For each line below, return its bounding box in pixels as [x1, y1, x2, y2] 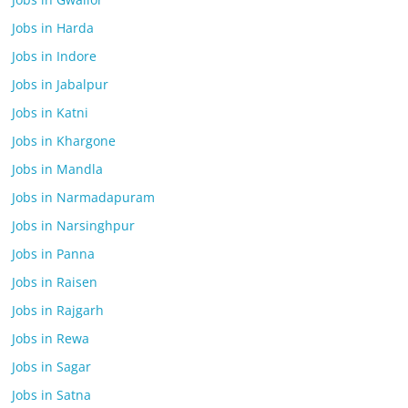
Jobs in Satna [12, 386, 92, 403]
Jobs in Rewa [12, 330, 90, 347]
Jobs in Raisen [12, 273, 98, 291]
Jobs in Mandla [12, 160, 104, 178]
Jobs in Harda [12, 19, 95, 36]
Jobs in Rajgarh [12, 301, 105, 319]
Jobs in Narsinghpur [12, 217, 136, 234]
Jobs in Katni [12, 104, 89, 121]
